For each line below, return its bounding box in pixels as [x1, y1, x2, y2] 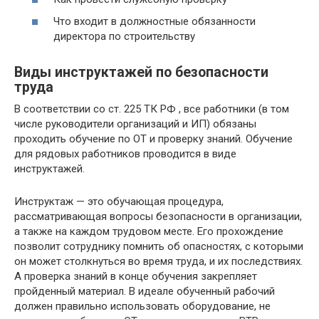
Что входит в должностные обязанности [53, 15, 256, 28]
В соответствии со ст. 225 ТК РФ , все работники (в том [14, 103, 289, 115]
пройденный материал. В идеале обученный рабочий [14, 285, 275, 298]
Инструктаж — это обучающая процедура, [14, 195, 224, 208]
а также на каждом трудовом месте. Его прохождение [14, 225, 283, 238]
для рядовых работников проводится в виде [14, 147, 236, 160]
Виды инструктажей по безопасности [14, 64, 268, 81]
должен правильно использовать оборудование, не [14, 300, 271, 313]
